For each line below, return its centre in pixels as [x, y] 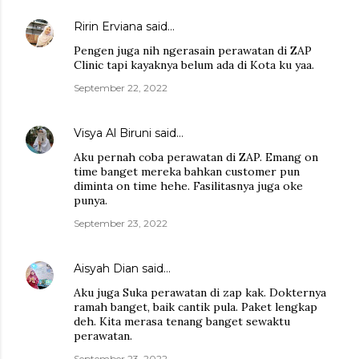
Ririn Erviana [108, 26]
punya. [91, 200]
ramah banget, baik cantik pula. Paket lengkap [196, 307]
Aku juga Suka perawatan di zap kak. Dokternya [200, 292]
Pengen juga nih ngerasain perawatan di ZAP [193, 50]
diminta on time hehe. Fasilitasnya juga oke [188, 186]
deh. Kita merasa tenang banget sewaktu [182, 321]
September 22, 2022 [121, 87]
